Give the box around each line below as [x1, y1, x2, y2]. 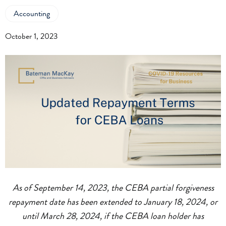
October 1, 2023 [5, 30, 58, 42]
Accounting [14, 8, 50, 19]
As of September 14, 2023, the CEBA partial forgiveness [12, 181, 214, 194]
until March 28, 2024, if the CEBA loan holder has [22, 209, 204, 222]
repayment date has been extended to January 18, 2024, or [9, 195, 217, 208]
